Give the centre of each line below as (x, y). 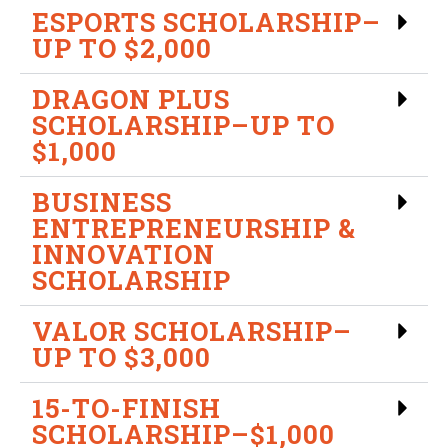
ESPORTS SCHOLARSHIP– (206, 21)
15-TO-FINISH (126, 407)
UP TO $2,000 (122, 47)
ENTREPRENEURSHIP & (194, 227)
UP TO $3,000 (121, 356)
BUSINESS (102, 201)
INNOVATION (123, 253)
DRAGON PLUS (131, 98)
